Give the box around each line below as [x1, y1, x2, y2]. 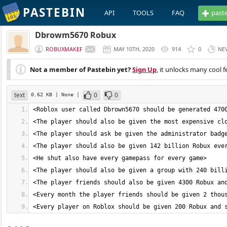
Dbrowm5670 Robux [35, 29, 116, 41]
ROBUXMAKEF [46, 45, 83, 53]
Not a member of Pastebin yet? [30, 65, 131, 74]
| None [55, 91, 77, 97]
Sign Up [132, 65, 157, 74]
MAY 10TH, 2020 [113, 45, 155, 53]
